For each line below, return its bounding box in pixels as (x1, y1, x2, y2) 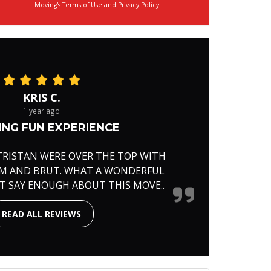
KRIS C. (22, 90, 60, 105)
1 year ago (23, 106, 60, 116)
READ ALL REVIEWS (2, 208, 81, 220)
